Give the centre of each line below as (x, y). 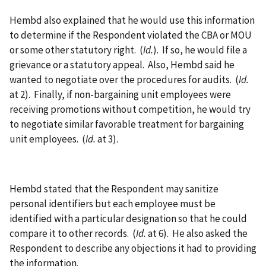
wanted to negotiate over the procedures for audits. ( (124, 79)
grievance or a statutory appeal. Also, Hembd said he (122, 64)
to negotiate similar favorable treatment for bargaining (127, 124)
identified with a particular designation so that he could (128, 218)
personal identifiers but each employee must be (113, 203)
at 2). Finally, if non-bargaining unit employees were (120, 94)
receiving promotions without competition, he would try (130, 109)
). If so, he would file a (200, 50)
